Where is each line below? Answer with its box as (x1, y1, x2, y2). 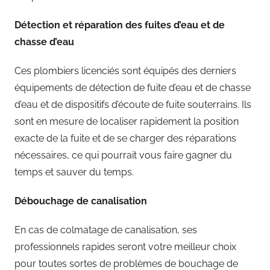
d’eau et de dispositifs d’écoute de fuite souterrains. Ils (14, 98, 251, 110)
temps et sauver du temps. (14, 166, 134, 178)
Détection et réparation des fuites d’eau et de (14, 19, 225, 31)
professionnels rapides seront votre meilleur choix (14, 240, 236, 253)
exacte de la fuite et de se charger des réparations (14, 132, 236, 144)
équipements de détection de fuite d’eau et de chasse (14, 81, 251, 93)
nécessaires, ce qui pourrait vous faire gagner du (14, 149, 232, 161)
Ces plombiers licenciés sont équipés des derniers (14, 64, 236, 77)
